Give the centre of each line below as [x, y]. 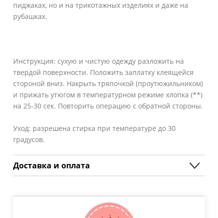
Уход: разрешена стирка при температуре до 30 [94, 128]
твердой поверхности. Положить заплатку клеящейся [103, 72]
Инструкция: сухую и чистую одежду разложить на [99, 61]
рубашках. [30, 16]
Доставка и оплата [52, 165]
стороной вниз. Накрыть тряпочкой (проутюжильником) [108, 83]
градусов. [29, 139]
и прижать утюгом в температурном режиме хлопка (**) [108, 94]
